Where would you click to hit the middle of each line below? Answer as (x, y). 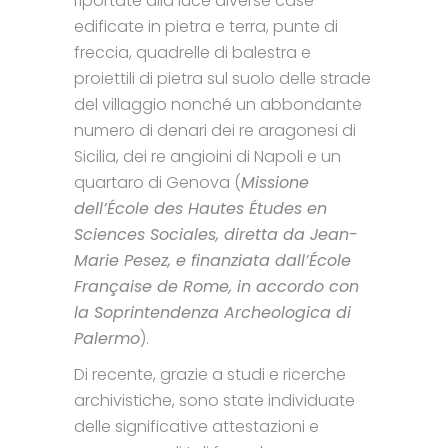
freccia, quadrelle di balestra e (192, 52)
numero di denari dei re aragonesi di (215, 130)
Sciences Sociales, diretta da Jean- (216, 234)
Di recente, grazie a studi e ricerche (210, 374)
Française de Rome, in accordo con (216, 286)
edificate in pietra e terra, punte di (206, 26)
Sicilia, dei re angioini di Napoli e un (207, 156)
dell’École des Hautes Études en (200, 208)
